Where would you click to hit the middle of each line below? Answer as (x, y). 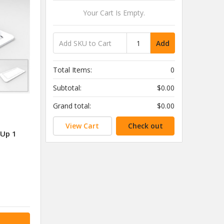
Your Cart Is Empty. (114, 13)
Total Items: (73, 70)
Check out (145, 125)
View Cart (82, 125)
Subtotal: (67, 88)
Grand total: (72, 106)
